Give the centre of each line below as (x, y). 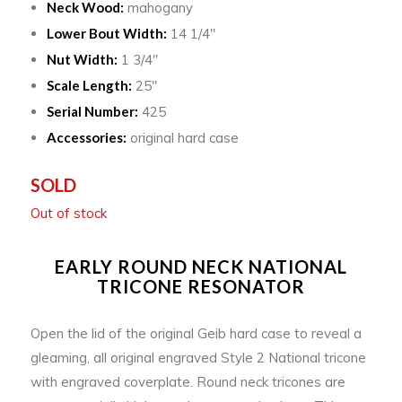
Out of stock (68, 213)
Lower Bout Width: (106, 33)
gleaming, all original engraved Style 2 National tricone (198, 357)
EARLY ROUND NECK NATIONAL (201, 266)
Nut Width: (82, 59)
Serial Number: (92, 111)
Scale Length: (89, 85)
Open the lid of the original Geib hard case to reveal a (196, 333)
